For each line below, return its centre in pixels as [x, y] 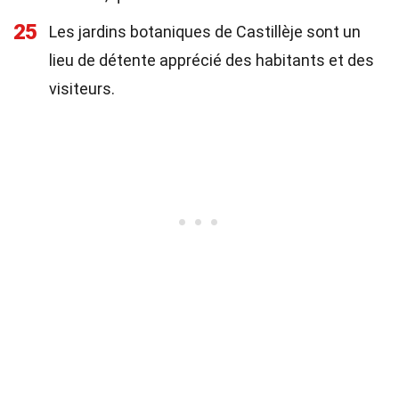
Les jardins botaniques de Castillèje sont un [205, 32]
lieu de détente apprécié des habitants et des [212, 60]
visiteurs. [82, 89]
